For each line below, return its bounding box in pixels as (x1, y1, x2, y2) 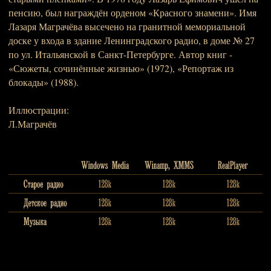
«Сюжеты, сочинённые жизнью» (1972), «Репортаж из (8, 62, 233, 74)
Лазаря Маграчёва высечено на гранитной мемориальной (8, 20, 246, 33)
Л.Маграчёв (8, 117, 57, 130)
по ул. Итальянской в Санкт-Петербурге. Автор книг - (8, 48, 232, 60)
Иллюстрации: (8, 103, 69, 116)
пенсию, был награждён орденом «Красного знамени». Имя (8, 6, 256, 19)
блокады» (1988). (8, 76, 79, 88)
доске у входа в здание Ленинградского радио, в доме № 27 (8, 34, 255, 47)
